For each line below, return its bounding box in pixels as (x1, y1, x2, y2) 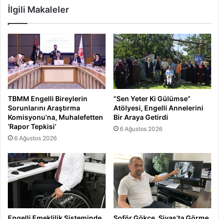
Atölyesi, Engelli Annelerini (113, 103, 203, 112)
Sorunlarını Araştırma (8, 103, 80, 112)
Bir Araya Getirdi (113, 112, 168, 121)
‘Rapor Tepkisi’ (8, 122, 56, 131)
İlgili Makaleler (8, 4, 69, 15)
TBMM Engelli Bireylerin (8, 94, 88, 103)
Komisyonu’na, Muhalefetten (8, 112, 103, 121)
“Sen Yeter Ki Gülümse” (113, 94, 191, 103)
